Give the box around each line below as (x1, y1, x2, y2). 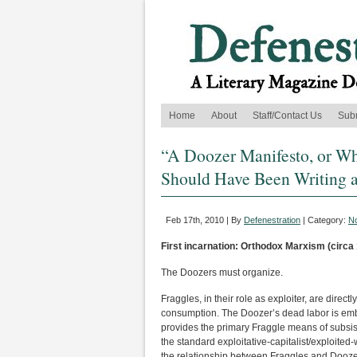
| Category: (300, 215, 348, 225)
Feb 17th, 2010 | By (166, 215, 244, 225)
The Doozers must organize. (161, 267, 283, 278)
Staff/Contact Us (253, 110, 322, 121)
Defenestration (244, 215, 300, 225)
